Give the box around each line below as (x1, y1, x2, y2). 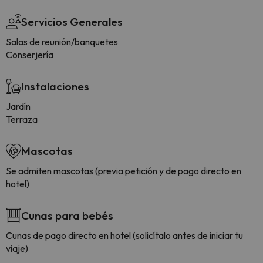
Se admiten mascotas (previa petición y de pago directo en (6, 165, 241, 177)
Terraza (6, 113, 38, 126)
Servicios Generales (21, 15, 123, 29)
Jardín (6, 100, 31, 113)
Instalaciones (21, 79, 89, 94)
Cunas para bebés (21, 208, 113, 223)
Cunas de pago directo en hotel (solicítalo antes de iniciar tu (6, 230, 243, 242)
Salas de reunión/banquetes (6, 36, 118, 48)
